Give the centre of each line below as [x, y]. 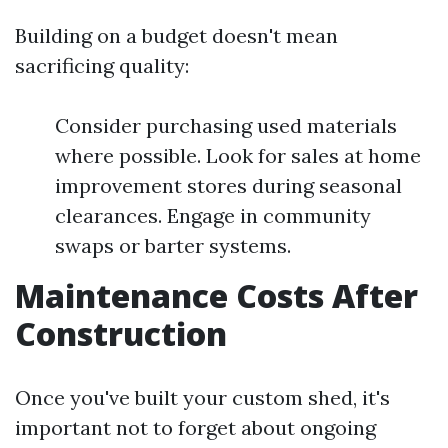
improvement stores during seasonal [228, 185]
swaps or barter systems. [173, 245]
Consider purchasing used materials [226, 125]
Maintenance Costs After [216, 295]
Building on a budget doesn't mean [176, 35]
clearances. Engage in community [213, 215]
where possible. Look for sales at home [238, 155]
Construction [121, 333]
